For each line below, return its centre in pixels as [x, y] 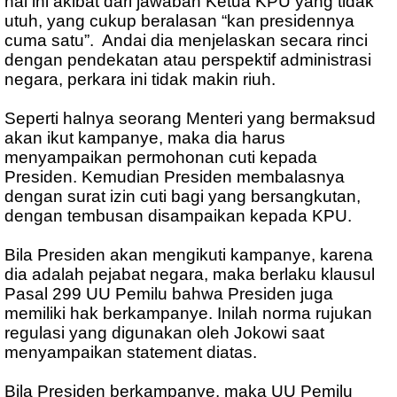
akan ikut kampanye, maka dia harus [145, 138]
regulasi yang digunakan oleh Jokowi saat [164, 333]
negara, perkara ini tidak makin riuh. [140, 80]
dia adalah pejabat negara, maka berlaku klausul [190, 275]
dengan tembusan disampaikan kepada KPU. [178, 216]
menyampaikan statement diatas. [131, 353]
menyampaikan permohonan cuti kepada [161, 158]
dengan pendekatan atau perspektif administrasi [188, 60]
